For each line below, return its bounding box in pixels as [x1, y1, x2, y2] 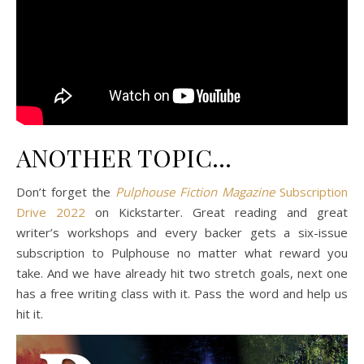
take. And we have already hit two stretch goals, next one [16, 265, 348, 281]
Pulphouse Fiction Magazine [115, 184, 275, 200]
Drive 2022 [16, 204, 85, 220]
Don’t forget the [16, 184, 115, 200]
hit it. [16, 305, 43, 322]
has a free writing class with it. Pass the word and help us [16, 285, 348, 301]
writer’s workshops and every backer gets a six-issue [16, 224, 348, 240]
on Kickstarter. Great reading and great [85, 204, 348, 220]
